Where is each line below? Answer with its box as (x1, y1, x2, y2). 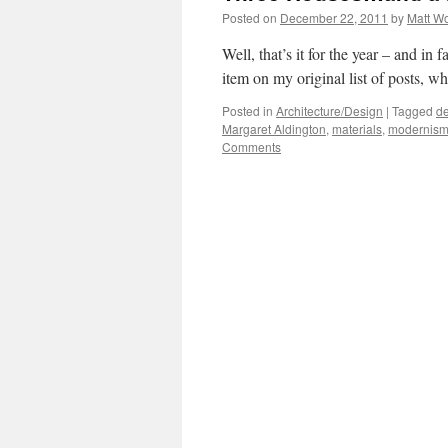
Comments (222, 138, 281, 155)
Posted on (222, 9, 277, 26)
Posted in (222, 102, 273, 119)
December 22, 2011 (280, 9, 388, 26)
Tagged (392, 102, 433, 119)
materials (332, 120, 382, 137)
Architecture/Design (276, 102, 383, 119)
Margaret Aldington (222, 120, 326, 137)
